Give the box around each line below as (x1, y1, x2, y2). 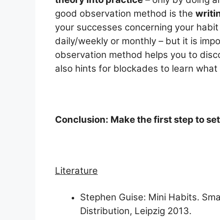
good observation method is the (55, 8, 195, 20)
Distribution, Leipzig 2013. (80, 205, 192, 217)
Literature (55, 165, 98, 177)
